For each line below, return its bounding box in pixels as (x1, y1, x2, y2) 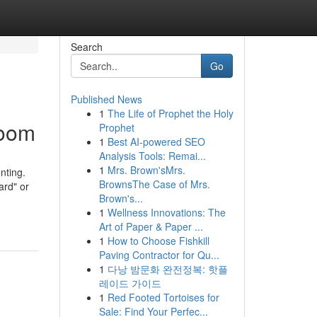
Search (70, 40, 103, 54)
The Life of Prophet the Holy (107, 106, 234, 120)
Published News (70, 92, 142, 106)
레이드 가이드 (98, 276, 161, 290)
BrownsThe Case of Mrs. (98, 177, 210, 191)
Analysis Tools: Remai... (98, 149, 206, 163)
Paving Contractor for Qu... (98, 248, 219, 262)
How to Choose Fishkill (107, 234, 209, 248)
